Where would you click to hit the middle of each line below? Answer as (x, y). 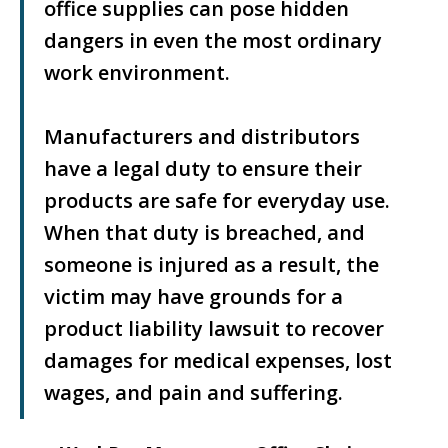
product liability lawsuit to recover (214, 328)
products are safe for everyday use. (217, 200)
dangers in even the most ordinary (213, 40)
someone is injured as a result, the (211, 264)
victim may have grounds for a (193, 296)
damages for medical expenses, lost (218, 360)
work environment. (137, 72)
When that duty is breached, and (204, 232)
